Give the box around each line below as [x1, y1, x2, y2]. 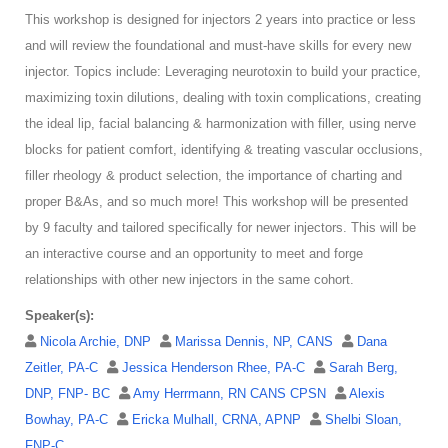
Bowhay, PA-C [25, 412, 112, 428]
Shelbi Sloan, [325, 412, 402, 428]
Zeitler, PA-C [25, 360, 102, 376]
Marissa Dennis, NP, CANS [175, 334, 337, 350]
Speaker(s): [25, 308, 94, 324]
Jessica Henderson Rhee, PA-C [122, 360, 309, 376]
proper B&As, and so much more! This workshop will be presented [25, 194, 408, 210]
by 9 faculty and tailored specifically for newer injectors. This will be [25, 220, 416, 236]
